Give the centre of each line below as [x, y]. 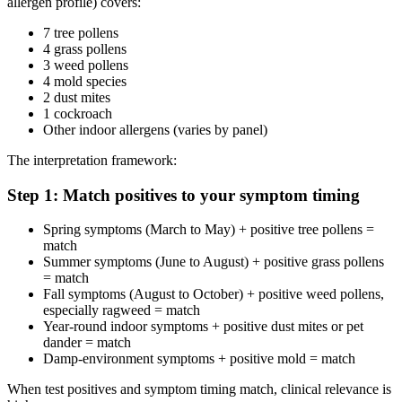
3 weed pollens [86, 66]
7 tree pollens [81, 33]
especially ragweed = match [122, 310]
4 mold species [85, 82]
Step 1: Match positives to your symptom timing [184, 195]
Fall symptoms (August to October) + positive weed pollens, [214, 294]
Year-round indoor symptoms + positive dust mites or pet [203, 327]
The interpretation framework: [92, 161]
